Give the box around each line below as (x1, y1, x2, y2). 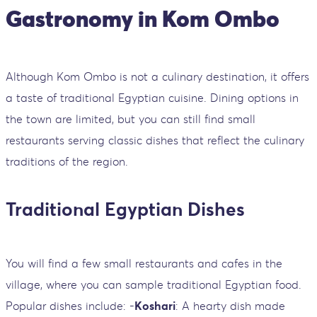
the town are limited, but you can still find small (6, 112, 255, 127)
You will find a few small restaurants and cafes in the (6, 256, 282, 271)
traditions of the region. (6, 154, 128, 169)
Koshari (134, 299, 175, 313)
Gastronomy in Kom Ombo (6, 4, 279, 33)
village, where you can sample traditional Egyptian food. (6, 277, 301, 292)
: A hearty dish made (175, 299, 285, 313)
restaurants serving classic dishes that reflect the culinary (6, 133, 304, 148)
